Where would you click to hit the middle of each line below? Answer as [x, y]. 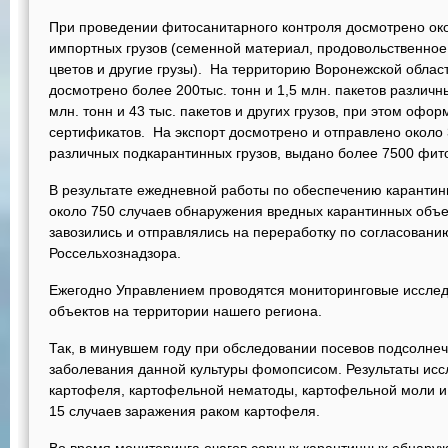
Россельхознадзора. [117, 253]
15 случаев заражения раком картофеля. [184, 411]
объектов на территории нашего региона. [185, 311]
